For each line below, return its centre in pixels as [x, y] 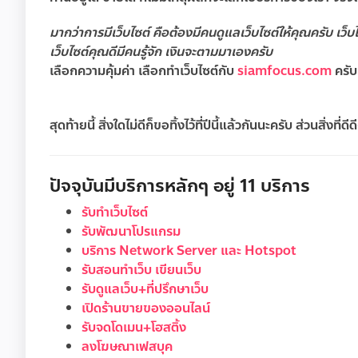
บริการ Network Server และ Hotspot [189, 251]
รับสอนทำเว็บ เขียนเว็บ [141, 270]
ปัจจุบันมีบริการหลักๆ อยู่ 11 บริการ [180, 186]
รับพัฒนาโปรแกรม [131, 232]
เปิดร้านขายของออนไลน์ [146, 308]
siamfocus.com [284, 71]
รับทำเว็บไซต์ [115, 213]
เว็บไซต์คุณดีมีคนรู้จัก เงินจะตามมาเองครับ [163, 52]
